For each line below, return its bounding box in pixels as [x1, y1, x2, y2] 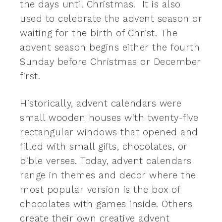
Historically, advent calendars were [20, 98, 182, 109]
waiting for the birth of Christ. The [20, 27, 177, 39]
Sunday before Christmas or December [20, 56, 201, 67]
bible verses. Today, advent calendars [20, 155, 192, 166]
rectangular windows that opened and [20, 126, 198, 138]
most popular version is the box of [20, 184, 180, 195]
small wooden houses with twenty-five [20, 112, 198, 123]
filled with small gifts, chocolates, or [20, 141, 188, 152]
